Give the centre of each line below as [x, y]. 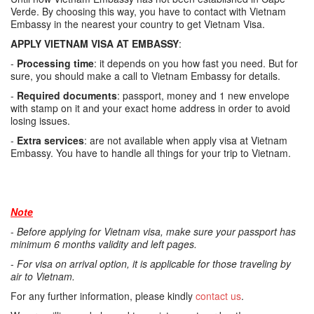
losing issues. [40, 121]
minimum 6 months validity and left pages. [104, 244]
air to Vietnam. [43, 276]
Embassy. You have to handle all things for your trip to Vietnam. [151, 153]
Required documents [67, 95]
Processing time [55, 63]
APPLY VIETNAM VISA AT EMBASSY [95, 43]
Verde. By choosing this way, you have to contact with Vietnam [148, 11]
